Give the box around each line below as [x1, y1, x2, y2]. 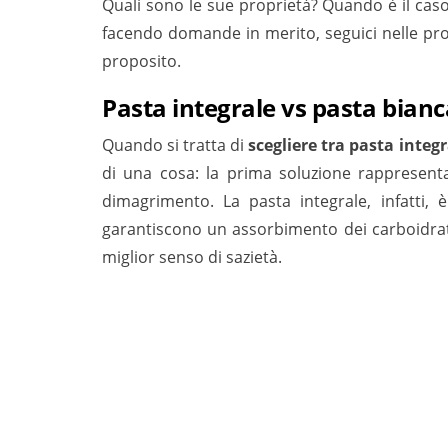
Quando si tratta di [102, 134, 249, 157]
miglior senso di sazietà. [102, 246, 282, 269]
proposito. [102, 50, 181, 73]
